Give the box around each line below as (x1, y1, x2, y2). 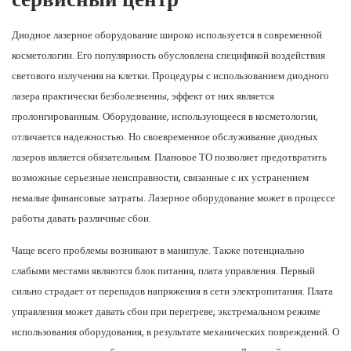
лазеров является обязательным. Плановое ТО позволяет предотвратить (12, 149, 327, 165)
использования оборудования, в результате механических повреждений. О (12, 324, 339, 339)
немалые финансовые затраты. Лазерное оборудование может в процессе (12, 190, 335, 205)
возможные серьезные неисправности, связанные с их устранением (12, 169, 309, 185)
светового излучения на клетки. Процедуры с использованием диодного (12, 67, 329, 83)
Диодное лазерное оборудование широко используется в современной (12, 27, 322, 42)
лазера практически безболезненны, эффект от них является (12, 88, 274, 103)
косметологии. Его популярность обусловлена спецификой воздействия (12, 47, 325, 63)
